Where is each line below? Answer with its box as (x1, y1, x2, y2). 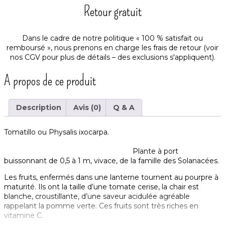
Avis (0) (73, 102, 101, 112)
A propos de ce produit (4, 72, 96, 89)
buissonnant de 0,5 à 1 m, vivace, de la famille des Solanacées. (4, 156, 219, 166)
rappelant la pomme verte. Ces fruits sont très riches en (4, 201, 198, 211)
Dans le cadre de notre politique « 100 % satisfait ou (22, 33, 203, 43)
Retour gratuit (83, 3, 142, 20)
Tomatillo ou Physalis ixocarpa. (4, 128, 219, 137)
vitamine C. (4, 211, 43, 220)
